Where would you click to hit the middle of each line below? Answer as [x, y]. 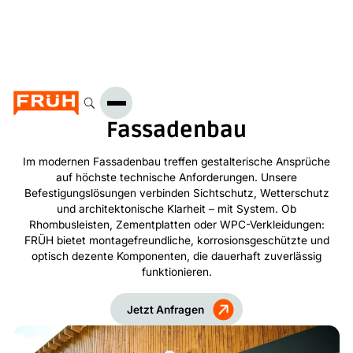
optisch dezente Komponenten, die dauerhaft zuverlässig [176, 256]
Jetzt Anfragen [166, 309]
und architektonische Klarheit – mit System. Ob [176, 209]
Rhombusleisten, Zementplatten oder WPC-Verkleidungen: [176, 225]
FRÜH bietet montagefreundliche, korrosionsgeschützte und [176, 240]
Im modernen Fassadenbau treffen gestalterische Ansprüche [176, 162]
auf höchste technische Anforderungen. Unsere [176, 177]
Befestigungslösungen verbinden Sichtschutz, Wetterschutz [176, 193]
